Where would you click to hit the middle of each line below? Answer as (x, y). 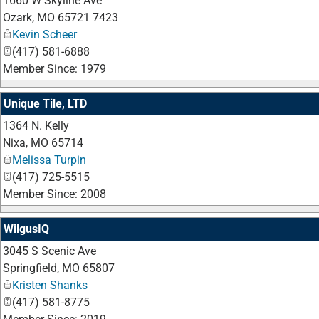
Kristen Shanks (50, 285)
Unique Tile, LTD (45, 104)
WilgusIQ (26, 229)
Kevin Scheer (45, 35)
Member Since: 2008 (54, 194)
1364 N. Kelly (36, 126)
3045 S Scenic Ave (49, 251)
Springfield (30, 268)
